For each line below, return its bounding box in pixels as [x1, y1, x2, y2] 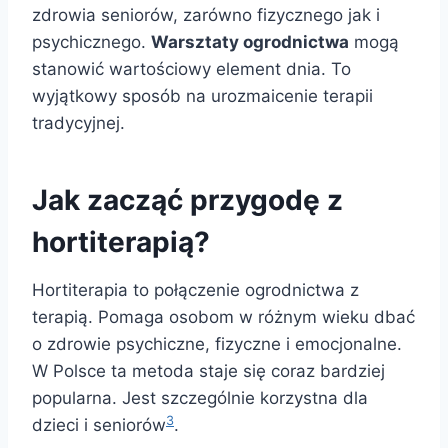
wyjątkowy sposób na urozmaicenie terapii [32, 86, 373, 107]
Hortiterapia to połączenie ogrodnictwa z [32, 280, 359, 301]
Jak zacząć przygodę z [32, 183, 343, 218]
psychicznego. [32, 32, 151, 53]
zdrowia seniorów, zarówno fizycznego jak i [32, 5, 380, 26]
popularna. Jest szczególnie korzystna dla [32, 388, 368, 409]
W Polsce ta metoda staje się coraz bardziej [32, 361, 385, 382]
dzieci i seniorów [32, 415, 166, 436]
